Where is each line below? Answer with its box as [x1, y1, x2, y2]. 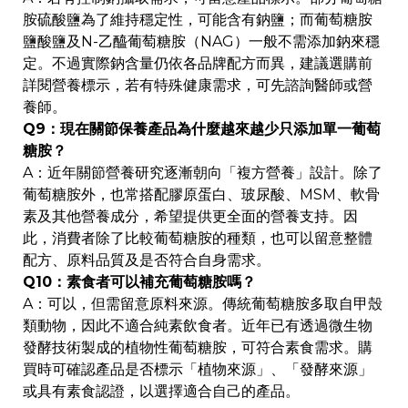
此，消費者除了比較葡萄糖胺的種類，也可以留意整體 [23, 229, 372, 248]
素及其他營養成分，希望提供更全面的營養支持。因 [23, 208, 358, 226]
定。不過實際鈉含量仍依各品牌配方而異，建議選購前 [23, 55, 372, 73]
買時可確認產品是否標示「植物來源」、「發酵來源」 [23, 361, 372, 379]
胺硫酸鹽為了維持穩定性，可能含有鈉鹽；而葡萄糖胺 [23, 11, 372, 29]
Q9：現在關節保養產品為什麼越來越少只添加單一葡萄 [23, 120, 381, 138]
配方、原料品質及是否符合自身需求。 [23, 251, 270, 270]
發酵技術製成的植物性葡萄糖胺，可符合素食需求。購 [23, 339, 372, 357]
